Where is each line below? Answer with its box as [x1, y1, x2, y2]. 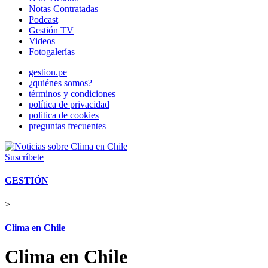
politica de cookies [29, 110, 99, 120]
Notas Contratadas [29, 4, 98, 14]
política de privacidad [29, 99, 109, 109]
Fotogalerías [29, 47, 75, 57]
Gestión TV [29, 25, 74, 35]
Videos [29, 36, 55, 46]
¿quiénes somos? [29, 78, 92, 88]
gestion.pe [29, 67, 67, 77]
